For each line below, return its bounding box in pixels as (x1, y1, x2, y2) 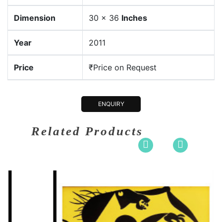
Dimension (14, 13, 55, 23)
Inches (121, 13, 147, 23)
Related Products (31, 124, 143, 138)
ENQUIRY (98, 100, 124, 108)
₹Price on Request (89, 62, 157, 72)
